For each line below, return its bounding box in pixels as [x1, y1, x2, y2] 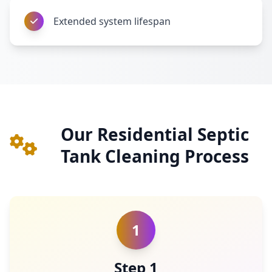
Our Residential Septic [60, 123, 249, 146]
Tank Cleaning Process [60, 144, 249, 168]
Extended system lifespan [53, 15, 171, 28]
